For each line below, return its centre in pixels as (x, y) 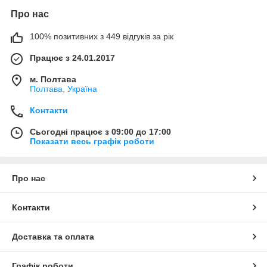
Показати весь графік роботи (92, 141)
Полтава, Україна (63, 89)
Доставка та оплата (53, 236)
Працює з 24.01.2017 (72, 58)
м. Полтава (53, 79)
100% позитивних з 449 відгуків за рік (102, 36)
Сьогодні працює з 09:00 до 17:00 (100, 131)
